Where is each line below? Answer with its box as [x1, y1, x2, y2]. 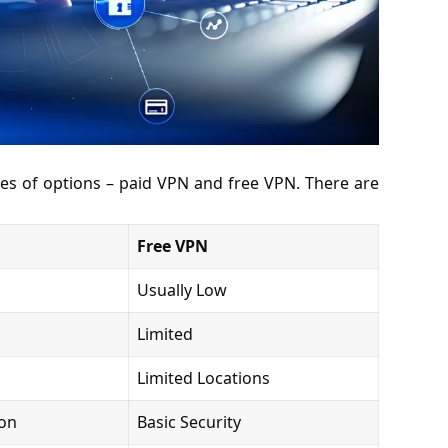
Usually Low [136, 279, 227, 302]
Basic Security [136, 411, 241, 434]
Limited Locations [136, 367, 270, 390]
